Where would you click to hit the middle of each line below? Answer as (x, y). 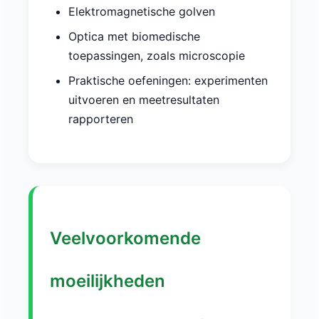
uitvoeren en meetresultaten (144, 100)
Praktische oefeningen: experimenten (168, 81)
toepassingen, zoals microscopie (157, 56)
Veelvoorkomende (125, 239)
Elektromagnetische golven (142, 12)
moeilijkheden (108, 281)
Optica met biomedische (134, 37)
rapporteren (101, 119)
